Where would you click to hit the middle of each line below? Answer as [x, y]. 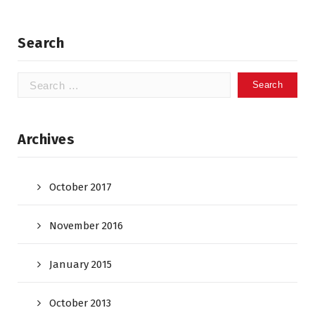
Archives [46, 139]
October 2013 [80, 303]
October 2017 [81, 187]
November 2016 [86, 226]
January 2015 [81, 264]
